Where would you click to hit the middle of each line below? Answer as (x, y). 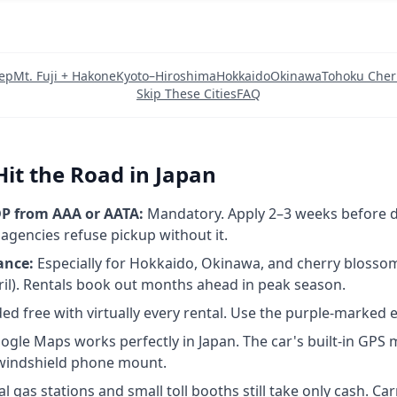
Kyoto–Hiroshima (166, 76)
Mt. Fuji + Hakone (65, 76)
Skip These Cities (187, 93)
